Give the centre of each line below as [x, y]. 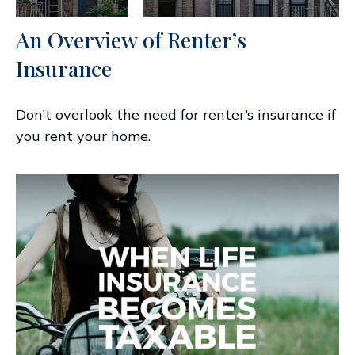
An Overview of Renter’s [131, 39]
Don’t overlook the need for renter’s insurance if [176, 114]
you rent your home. [83, 136]
